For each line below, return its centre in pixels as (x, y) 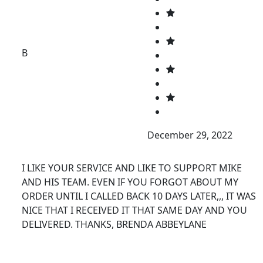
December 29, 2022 (190, 135)
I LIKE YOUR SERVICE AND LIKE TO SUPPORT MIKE (132, 168)
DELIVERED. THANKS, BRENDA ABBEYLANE (114, 224)
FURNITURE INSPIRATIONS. (81, 238)
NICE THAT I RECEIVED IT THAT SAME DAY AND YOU (134, 210)
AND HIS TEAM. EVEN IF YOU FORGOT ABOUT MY (130, 182)
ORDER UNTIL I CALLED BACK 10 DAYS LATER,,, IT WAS (139, 196)
